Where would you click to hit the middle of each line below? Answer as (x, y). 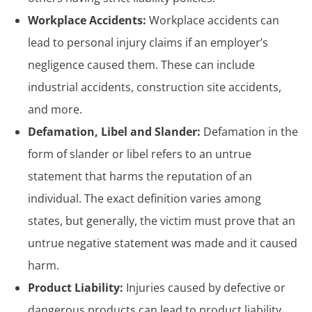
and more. (55, 109)
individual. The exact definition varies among (145, 198)
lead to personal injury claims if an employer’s (148, 42)
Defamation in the (251, 131)
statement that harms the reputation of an (140, 176)
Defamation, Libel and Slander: (116, 131)
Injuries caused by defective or (206, 287)
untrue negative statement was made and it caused (163, 243)
